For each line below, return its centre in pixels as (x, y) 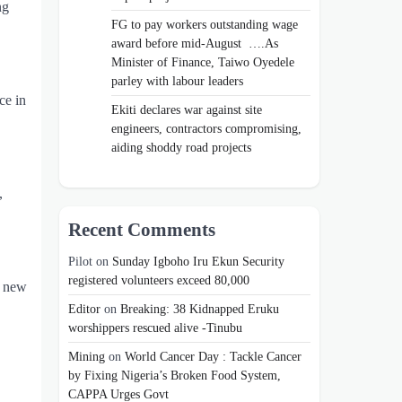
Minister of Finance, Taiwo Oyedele (203, 62)
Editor (84, 309)
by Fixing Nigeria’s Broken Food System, (175, 376)
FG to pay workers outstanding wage (205, 25)
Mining (87, 357)
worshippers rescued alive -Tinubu (157, 328)
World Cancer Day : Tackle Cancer (213, 357)
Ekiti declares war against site (187, 110)
